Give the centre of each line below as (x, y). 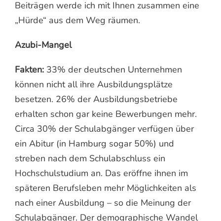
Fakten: (29, 69)
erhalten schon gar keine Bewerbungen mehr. (106, 114)
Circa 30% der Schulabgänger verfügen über (104, 129)
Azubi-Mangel (43, 45)
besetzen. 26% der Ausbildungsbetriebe (96, 99)
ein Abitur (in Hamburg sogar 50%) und (94, 143)
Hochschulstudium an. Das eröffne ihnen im (101, 173)
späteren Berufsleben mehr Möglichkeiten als (106, 188)
